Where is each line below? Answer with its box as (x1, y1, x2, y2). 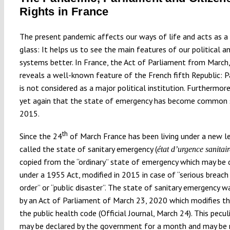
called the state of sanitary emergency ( (19, 143, 157, 154)
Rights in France (19, 5, 109, 18)
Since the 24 (19, 130, 62, 141)
